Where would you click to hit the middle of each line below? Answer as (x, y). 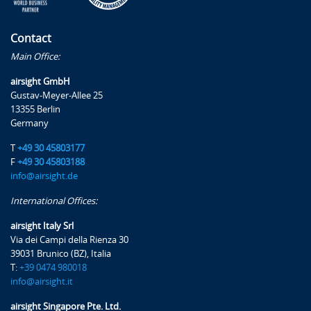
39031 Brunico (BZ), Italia (61, 253)
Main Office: (35, 56)
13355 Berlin (35, 109)
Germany (30, 123)
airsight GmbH (40, 81)
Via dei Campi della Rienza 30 (69, 239)
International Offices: (54, 201)
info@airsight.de (44, 176)
